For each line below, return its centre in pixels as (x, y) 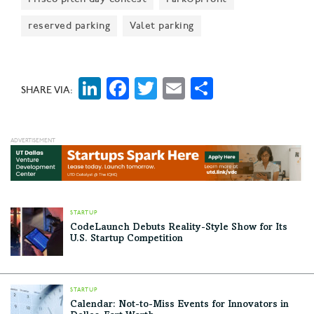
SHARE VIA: (47, 90)
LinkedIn (144, 88)
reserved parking (69, 25)
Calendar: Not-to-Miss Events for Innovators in (179, 305)
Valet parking (162, 25)
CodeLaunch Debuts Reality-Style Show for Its (179, 228)
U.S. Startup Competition (127, 239)
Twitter (195, 88)
